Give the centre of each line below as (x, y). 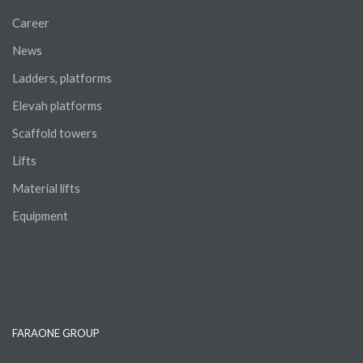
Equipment (40, 216)
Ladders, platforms (62, 78)
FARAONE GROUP (56, 333)
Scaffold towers (55, 133)
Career (31, 23)
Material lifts (46, 188)
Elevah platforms (57, 106)
